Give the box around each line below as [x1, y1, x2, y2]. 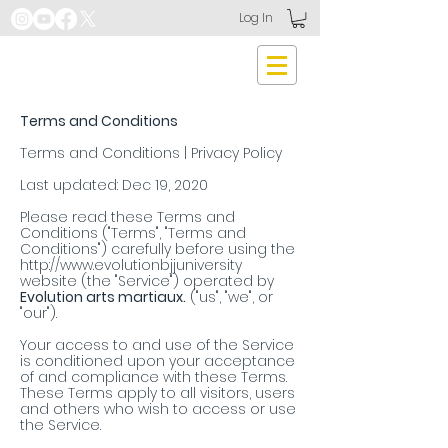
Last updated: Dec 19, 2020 [20, 175, 208, 196]
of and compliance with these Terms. [20, 367, 287, 388]
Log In [238, 10, 273, 26]
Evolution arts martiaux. [20, 287, 186, 308]
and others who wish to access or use [20, 399, 296, 420]
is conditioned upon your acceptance [20, 351, 295, 372]
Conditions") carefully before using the [20, 239, 295, 260]
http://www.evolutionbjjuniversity [20, 255, 242, 276]
